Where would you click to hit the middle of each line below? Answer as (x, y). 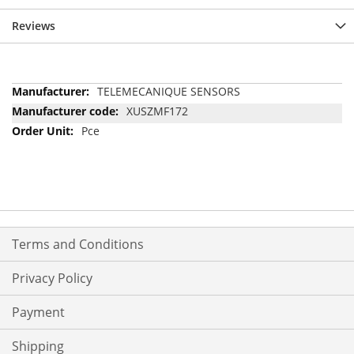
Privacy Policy (52, 279)
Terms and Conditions (78, 245)
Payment (38, 313)
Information (42, 106)
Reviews (34, 25)
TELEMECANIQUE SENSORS (169, 91)
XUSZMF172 (157, 111)
